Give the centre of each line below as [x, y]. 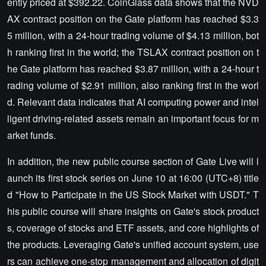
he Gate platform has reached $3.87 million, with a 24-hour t [133, 69]
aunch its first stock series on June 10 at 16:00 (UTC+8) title [133, 178]
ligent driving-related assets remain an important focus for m [133, 118]
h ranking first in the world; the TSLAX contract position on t [133, 52]
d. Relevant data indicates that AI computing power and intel [133, 102]
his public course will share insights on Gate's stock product [133, 211]
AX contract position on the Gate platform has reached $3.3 [133, 19]
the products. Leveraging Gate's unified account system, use [133, 244]
